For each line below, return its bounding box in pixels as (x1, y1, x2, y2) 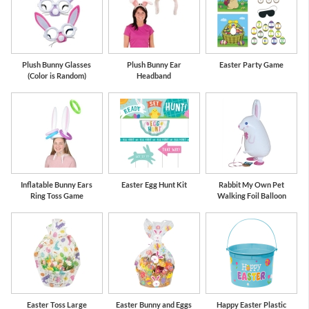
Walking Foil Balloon (217, 191, 286, 201)
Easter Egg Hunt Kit (121, 180, 187, 190)
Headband (137, 71, 172, 81)
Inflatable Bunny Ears (21, 180, 93, 190)
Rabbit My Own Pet (219, 180, 285, 190)
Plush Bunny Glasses (22, 60, 92, 70)
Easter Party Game (219, 60, 284, 70)
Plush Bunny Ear (126, 60, 181, 70)
